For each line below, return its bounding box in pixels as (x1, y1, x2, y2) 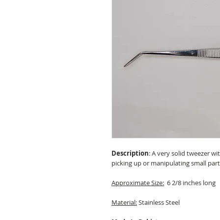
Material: (111, 198, 137, 207)
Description (111, 149, 149, 158)
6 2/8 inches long (164, 178, 216, 188)
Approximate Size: (111, 178, 164, 188)
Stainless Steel (137, 198, 180, 207)
